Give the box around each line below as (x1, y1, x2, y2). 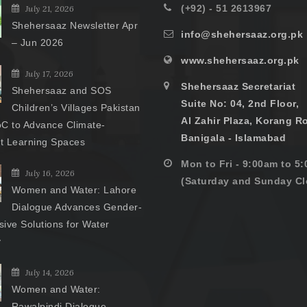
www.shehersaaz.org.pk (181, 54, 299, 66)
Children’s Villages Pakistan (11, 101, 140, 113)
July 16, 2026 (25, 167, 75, 178)
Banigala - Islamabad (181, 132, 286, 143)
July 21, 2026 (25, 3, 74, 14)
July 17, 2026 (25, 68, 73, 79)
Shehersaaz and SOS (11, 84, 112, 96)
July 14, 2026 (25, 267, 74, 278)
